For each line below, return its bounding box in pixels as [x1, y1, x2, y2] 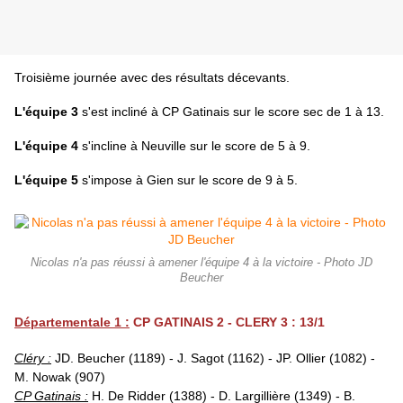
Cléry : [14, 351, 51, 366]
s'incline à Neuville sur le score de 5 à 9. [78, 139, 310, 154]
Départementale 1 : [14, 315, 130, 330]
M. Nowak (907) [14, 370, 105, 385]
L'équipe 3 [14, 104, 78, 120]
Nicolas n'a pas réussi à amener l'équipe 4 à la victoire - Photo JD [31, 256, 372, 270]
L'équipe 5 [14, 173, 78, 188]
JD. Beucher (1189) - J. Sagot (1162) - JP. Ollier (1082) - [51, 351, 375, 366]
